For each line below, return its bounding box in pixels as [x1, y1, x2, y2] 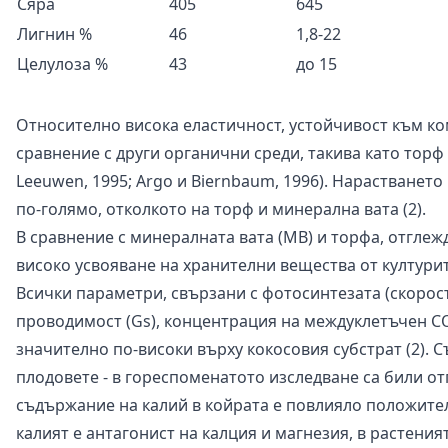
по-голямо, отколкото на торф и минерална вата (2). [16, 197, 426, 220]
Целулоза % [17, 52, 108, 75]
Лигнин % [17, 22, 92, 45]
